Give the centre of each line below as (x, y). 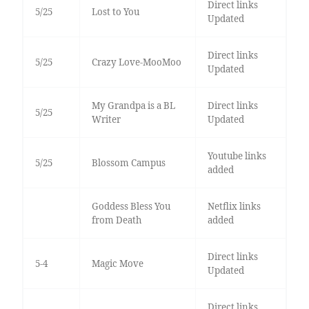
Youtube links (237, 156)
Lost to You (115, 12)
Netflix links (234, 207)
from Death (116, 220)
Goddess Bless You (131, 207)
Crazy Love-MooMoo (136, 62)
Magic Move (117, 264)
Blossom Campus (128, 163)
